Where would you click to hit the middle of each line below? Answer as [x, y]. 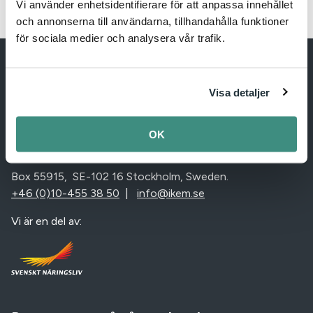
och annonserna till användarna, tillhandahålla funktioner [153, 21]
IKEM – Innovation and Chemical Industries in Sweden [147, 131]
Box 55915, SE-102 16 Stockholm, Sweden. [121, 176]
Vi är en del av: [46, 221]
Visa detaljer [240, 92]
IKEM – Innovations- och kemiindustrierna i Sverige [138, 148]
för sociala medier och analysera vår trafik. [121, 38]
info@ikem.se [171, 193]
